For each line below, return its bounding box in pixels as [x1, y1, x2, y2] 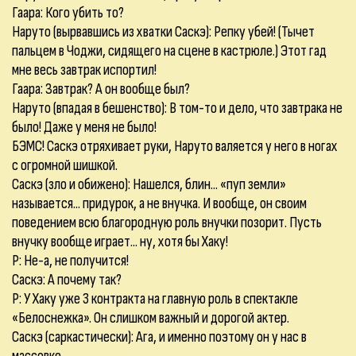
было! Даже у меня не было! [12, 118, 157, 137]
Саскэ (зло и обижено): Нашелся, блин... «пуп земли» [12, 175, 286, 194]
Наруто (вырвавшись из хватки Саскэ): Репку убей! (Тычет [12, 22, 315, 41]
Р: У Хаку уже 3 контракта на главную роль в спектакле [12, 289, 298, 308]
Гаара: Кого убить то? [12, 3, 124, 22]
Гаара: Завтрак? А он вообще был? [12, 79, 190, 99]
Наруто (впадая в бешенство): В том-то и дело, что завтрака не [12, 99, 342, 118]
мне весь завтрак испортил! [12, 60, 157, 79]
